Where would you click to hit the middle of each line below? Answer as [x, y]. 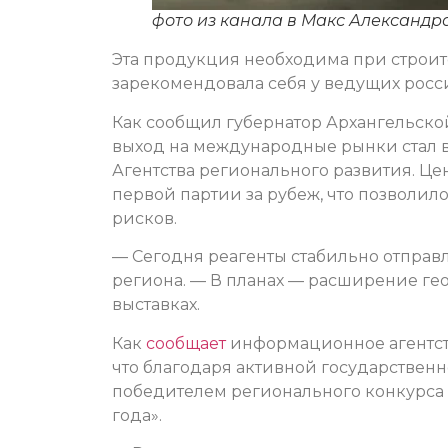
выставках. [156, 305]
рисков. [144, 218]
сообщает [186, 343]
